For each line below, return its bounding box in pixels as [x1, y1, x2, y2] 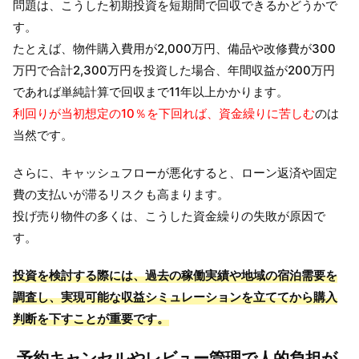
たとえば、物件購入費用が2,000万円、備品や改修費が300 [13, 40, 336, 56]
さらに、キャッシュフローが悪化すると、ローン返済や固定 [13, 164, 337, 180]
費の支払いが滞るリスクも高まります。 [13, 186, 229, 202]
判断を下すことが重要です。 [13, 310, 169, 326]
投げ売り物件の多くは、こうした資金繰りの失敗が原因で [13, 208, 325, 224]
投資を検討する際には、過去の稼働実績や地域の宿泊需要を [13, 267, 337, 283]
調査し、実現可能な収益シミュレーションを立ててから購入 [13, 288, 337, 305]
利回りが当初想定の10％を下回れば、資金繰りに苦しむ [13, 105, 315, 121]
